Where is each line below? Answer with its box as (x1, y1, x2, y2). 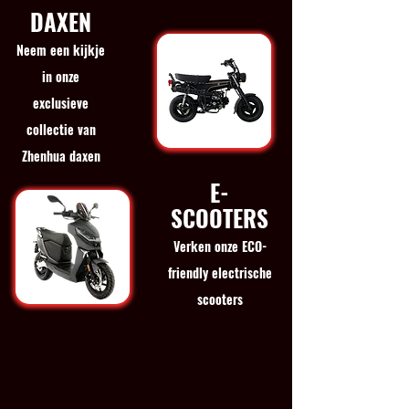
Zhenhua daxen (21, 146, 100, 165)
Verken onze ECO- (173, 236, 267, 256)
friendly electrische (167, 263, 272, 282)
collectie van (26, 120, 96, 139)
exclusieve (33, 93, 89, 112)
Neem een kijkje (16, 40, 105, 59)
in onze (42, 67, 79, 86)
